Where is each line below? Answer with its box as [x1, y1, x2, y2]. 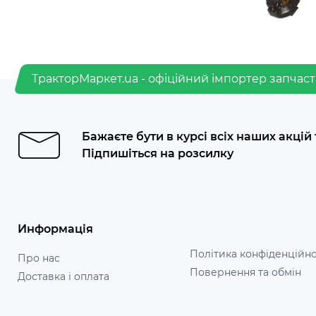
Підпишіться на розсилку [82, 147, 233, 160]
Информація [18, 222, 93, 236]
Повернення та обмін [189, 266, 301, 279]
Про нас [18, 252, 60, 265]
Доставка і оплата [18, 270, 109, 283]
